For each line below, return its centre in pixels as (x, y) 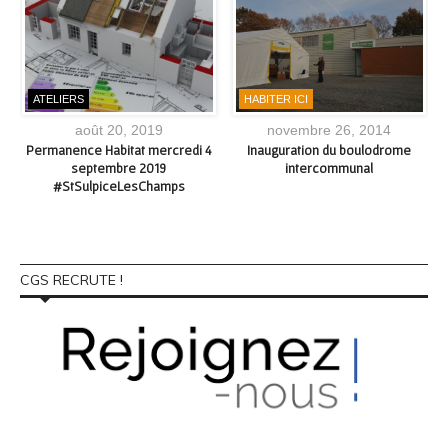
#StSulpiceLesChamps (118, 185)
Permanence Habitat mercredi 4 (118, 149)
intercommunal (329, 167)
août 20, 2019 (118, 129)
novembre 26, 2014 (329, 129)
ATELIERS (58, 98)
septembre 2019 (119, 167)
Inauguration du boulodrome (329, 149)
